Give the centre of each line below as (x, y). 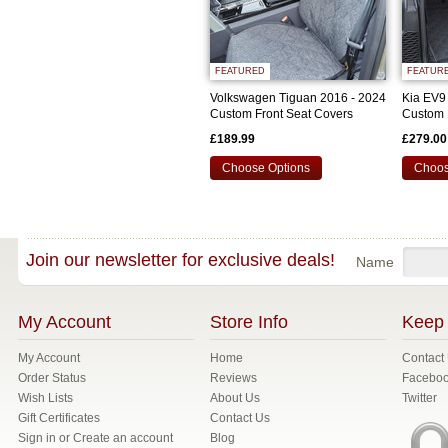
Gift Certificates (59, 418)
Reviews (233, 378)
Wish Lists (45, 398)
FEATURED (240, 71)
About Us (235, 398)
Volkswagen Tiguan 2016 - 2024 (298, 98)
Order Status (52, 378)
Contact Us (240, 418)
